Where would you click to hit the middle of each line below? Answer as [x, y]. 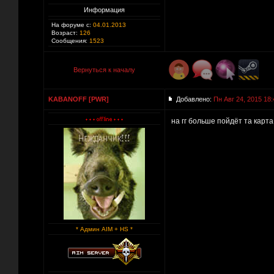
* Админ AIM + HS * [104, 229]
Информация [104, 10]
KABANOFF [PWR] [79, 99]
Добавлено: [195, 99]
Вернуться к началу [104, 70]
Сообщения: [69, 41]
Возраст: [65, 33]
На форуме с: [71, 25]
